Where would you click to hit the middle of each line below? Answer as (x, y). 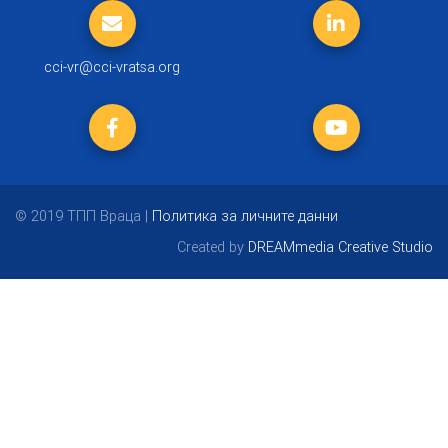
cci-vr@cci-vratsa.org (112, 66)
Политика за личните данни (245, 215)
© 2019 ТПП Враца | (83, 215)
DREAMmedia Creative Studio (340, 246)
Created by (212, 246)
